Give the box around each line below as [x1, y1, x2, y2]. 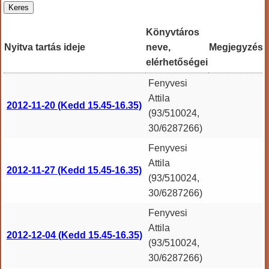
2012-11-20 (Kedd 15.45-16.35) [6, 100, 142, 111]
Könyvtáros [146, 27, 199, 38]
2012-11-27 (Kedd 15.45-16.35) [6, 165, 142, 176]
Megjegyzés [209, 42, 263, 53]
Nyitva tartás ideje [4, 42, 85, 53]
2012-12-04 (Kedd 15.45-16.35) [6, 230, 142, 241]
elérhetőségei [146, 57, 208, 68]
